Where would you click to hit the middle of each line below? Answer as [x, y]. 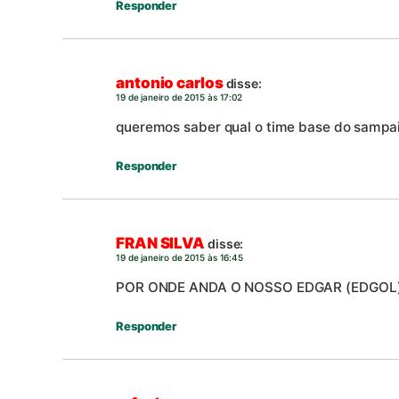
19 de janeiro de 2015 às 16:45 [179, 257]
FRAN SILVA [160, 243]
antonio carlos [170, 82]
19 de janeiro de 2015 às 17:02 [179, 97]
